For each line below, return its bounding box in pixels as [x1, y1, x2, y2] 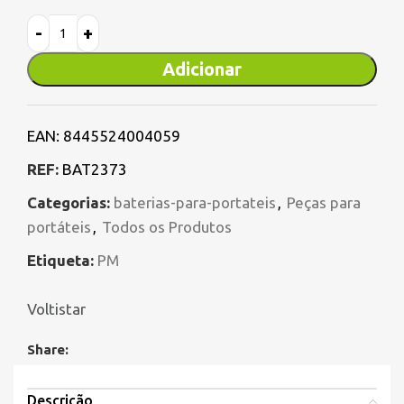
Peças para [287, 194, 361, 212]
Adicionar [162, 59, 242, 80]
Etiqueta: [27, 252, 94, 270]
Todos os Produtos [102, 218, 232, 236]
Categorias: [27, 194, 110, 212]
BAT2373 [62, 161, 127, 179]
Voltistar [27, 300, 86, 318]
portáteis [27, 218, 91, 236]
